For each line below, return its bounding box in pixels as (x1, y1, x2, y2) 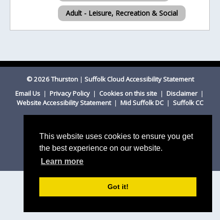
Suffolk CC (173, 98, 203, 107)
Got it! (107, 183, 129, 191)
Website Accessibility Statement (17, 98, 112, 107)
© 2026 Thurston (26, 75, 78, 83)
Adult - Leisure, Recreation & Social (66, 8, 178, 18)
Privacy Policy (49, 89, 91, 98)
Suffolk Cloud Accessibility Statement (84, 75, 194, 83)
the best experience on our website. (39, 144, 163, 153)
